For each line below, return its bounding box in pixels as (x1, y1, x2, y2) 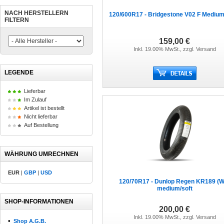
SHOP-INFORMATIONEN (4, 198, 73, 205)
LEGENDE (4, 69, 33, 76)
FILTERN (4, 16, 29, 23)
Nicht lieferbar (24, 113, 57, 119)
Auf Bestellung (24, 122, 58, 128)
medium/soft (157, 185, 192, 192)
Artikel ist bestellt (24, 105, 64, 111)
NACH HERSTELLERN (4, 9, 68, 16)
